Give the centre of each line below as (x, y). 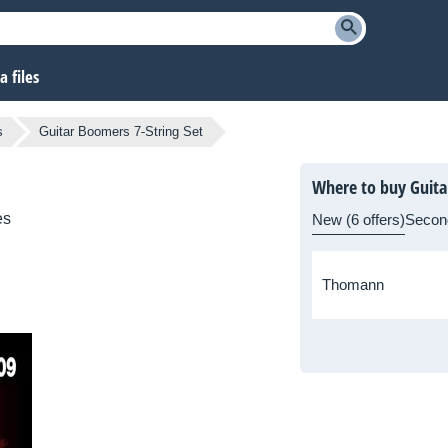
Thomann (353, 285)
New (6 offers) (358, 220)
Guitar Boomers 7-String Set (121, 132)
